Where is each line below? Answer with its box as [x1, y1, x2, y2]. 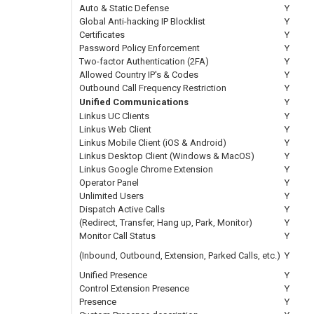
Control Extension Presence [79, 282, 189, 294]
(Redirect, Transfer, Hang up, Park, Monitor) [79, 217, 252, 228]
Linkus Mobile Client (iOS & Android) [79, 137, 226, 148]
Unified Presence [79, 269, 147, 280]
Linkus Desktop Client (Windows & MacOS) [79, 150, 254, 161]
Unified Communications [79, 96, 189, 107]
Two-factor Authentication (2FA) [79, 55, 209, 67]
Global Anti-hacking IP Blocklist [79, 15, 205, 27]
